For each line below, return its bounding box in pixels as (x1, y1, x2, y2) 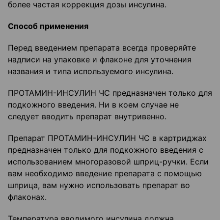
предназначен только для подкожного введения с (8, 145, 203, 155)
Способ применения (8, 21, 88, 31)
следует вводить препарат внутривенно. (8, 111, 166, 122)
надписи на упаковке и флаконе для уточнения (8, 55, 192, 65)
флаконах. (8, 192, 47, 202)
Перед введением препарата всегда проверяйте (8, 43, 196, 53)
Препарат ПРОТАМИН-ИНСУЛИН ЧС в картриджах (8, 133, 207, 143)
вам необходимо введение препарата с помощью (8, 168, 202, 179)
